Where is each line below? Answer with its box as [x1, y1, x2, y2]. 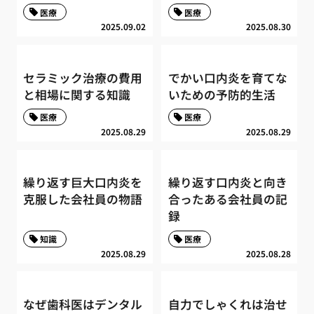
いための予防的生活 [168, 86, 275, 103]
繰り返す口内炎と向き [168, 174, 287, 191]
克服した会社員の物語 [23, 191, 143, 208]
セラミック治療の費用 [23, 69, 143, 86]
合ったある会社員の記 [168, 191, 287, 208]
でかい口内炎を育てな [168, 69, 287, 86]
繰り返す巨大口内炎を [23, 174, 143, 191]
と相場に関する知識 [23, 86, 131, 103]
